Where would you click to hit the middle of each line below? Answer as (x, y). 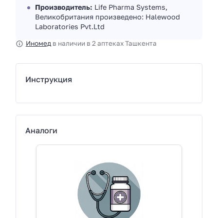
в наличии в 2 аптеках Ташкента (104, 44)
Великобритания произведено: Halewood (108, 17)
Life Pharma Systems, (130, 7)
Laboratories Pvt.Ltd (70, 27)
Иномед (38, 44)
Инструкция (49, 79)
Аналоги (42, 130)
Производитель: (64, 7)
